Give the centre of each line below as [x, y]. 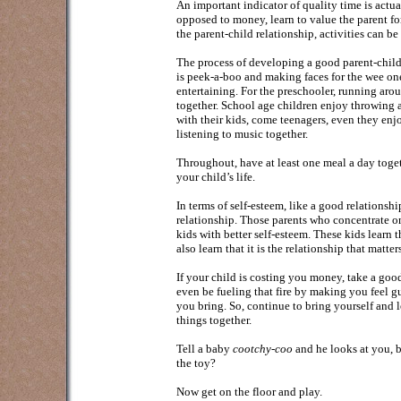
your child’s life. [216, 177]
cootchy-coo [263, 349]
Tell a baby [205, 349]
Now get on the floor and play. [249, 392]
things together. [214, 320]
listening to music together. [242, 134]
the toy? [196, 363]
